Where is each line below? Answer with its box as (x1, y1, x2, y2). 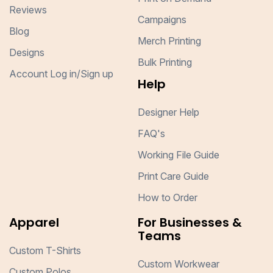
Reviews (9, 4, 47, 16)
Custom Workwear (137, 258, 219, 271)
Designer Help (137, 106, 199, 119)
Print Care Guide (137, 170, 209, 183)
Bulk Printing (137, 56, 192, 69)
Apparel (9, 214, 59, 232)
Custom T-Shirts (9, 244, 81, 257)
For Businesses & (137, 214, 242, 232)
